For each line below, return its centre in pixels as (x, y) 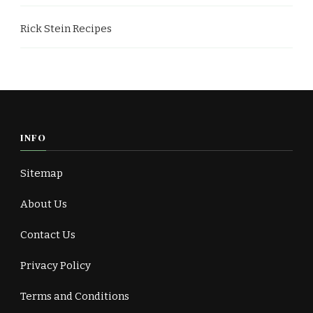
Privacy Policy (56, 265)
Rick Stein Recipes (66, 28)
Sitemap (42, 173)
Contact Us (48, 234)
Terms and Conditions (75, 296)
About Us (44, 204)
